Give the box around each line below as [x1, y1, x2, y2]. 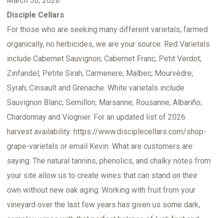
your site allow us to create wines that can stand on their [7, 171, 198, 181]
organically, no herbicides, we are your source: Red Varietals [7, 39, 210, 49]
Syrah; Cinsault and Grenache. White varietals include [7, 83, 184, 93]
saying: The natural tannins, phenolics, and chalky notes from [7, 156, 211, 166]
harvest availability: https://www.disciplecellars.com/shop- [7, 127, 206, 137]
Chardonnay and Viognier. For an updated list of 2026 [7, 112, 185, 122]
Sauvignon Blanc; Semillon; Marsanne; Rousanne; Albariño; [7, 98, 202, 108]
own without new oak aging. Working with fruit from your [7, 185, 196, 195]
